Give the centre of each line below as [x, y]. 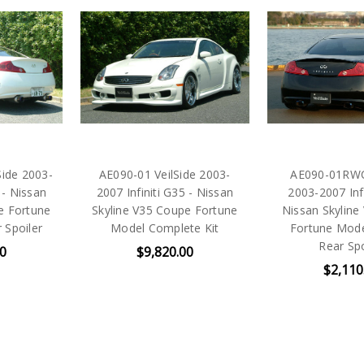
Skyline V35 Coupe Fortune [165, 210]
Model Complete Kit [165, 227]
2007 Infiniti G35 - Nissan [165, 192]
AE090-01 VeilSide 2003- [165, 174]
